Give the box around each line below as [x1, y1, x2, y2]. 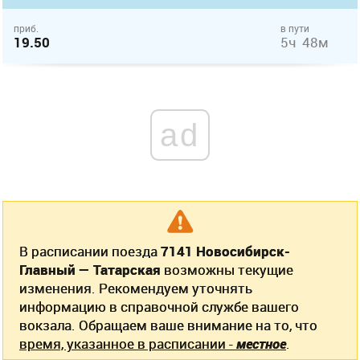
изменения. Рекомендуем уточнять [19, 279, 252, 297]
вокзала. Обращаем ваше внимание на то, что [19, 316, 317, 334]
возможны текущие [161, 260, 293, 279]
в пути [280, 22, 309, 35]
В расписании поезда [19, 242, 161, 260]
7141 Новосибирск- [161, 242, 290, 260]
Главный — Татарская [19, 260, 161, 279]
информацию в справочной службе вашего [19, 297, 299, 316]
